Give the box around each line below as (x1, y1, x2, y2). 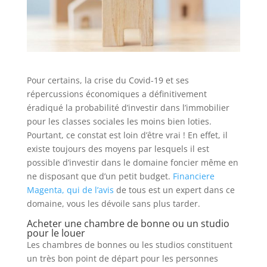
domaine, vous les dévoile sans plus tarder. (26, 198, 200, 210)
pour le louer (26, 226, 85, 240)
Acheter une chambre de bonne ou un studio (26, 217, 229, 231)
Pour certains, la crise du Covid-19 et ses (26, 74, 189, 86)
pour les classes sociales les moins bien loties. (26, 116, 212, 128)
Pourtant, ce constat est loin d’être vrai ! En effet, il (26, 129, 228, 141)
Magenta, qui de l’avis (26, 184, 114, 196)
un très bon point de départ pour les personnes (26, 253, 218, 265)
